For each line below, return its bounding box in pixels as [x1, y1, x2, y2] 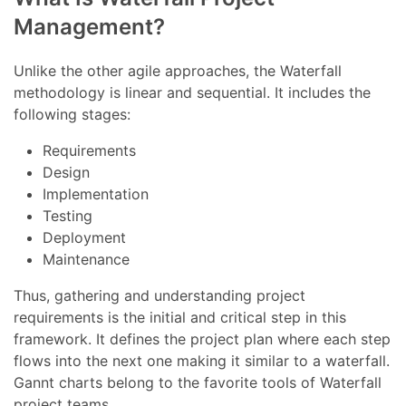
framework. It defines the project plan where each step [14, 330, 391, 349]
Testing [43, 207, 93, 226]
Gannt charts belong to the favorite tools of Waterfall [14, 373, 382, 392]
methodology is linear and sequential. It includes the [14, 83, 372, 102]
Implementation [43, 185, 150, 204]
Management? [14, 14, 166, 41]
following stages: [14, 105, 131, 124]
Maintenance [43, 250, 130, 269]
